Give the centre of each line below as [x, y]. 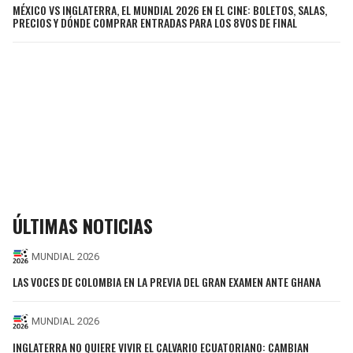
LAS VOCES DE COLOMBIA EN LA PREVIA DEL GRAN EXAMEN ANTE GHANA [167, 281]
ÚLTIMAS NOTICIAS [83, 226]
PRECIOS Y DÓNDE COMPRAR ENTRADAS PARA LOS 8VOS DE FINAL [155, 23]
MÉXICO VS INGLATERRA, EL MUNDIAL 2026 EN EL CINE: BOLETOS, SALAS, [170, 10]
